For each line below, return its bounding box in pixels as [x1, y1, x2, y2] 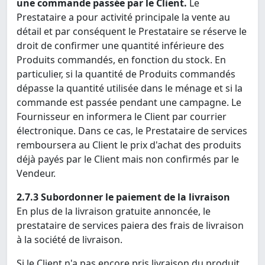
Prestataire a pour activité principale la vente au [17, 11, 230, 24]
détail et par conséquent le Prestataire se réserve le [17, 25, 247, 38]
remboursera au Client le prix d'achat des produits [17, 138, 241, 152]
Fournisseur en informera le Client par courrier [17, 110, 227, 124]
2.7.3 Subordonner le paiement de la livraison [17, 190, 230, 204]
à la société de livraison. [17, 233, 122, 247]
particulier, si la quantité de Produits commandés [17, 67, 235, 81]
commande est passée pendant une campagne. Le [17, 96, 241, 109]
